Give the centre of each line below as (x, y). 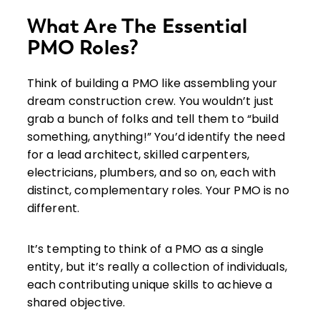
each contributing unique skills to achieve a (150, 285)
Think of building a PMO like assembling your (152, 84)
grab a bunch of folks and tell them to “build (152, 119)
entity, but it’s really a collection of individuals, (157, 267)
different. (53, 209)
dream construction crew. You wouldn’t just (150, 101)
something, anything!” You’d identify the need (156, 137)
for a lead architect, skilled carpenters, (138, 155)
